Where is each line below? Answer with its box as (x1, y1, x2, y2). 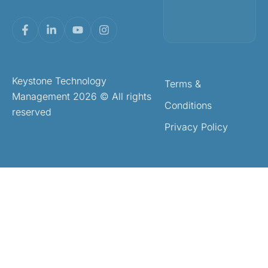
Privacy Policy (164, 121, 228, 133)
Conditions (164, 99, 212, 112)
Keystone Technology (12, 75, 106, 87)
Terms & (164, 78, 201, 90)
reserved (12, 106, 51, 118)
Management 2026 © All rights (12, 90, 151, 103)
